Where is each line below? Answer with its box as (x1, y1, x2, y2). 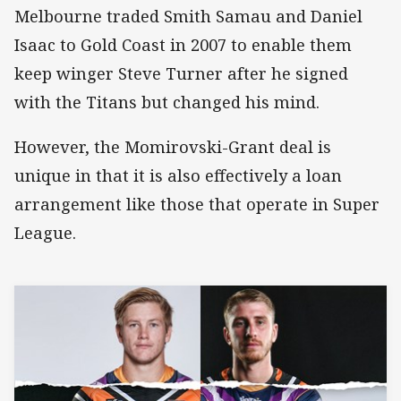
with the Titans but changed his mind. (14, 91, 320, 114)
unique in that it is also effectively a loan (14, 165, 342, 187)
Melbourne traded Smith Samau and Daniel (14, 5, 363, 28)
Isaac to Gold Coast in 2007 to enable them (14, 34, 352, 56)
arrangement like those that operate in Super (14, 193, 380, 216)
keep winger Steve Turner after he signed (14, 63, 348, 85)
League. (14, 222, 76, 244)
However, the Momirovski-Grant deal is (14, 136, 331, 158)
